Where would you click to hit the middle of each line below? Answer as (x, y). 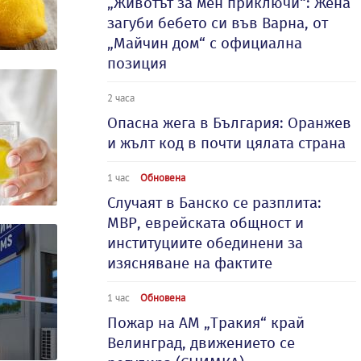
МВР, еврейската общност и (205, 223)
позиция (137, 63)
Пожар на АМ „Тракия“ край (206, 323)
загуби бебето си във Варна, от (218, 23)
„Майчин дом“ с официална (205, 43)
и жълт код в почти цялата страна (226, 143)
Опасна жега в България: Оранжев (229, 123)
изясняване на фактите (190, 263)
